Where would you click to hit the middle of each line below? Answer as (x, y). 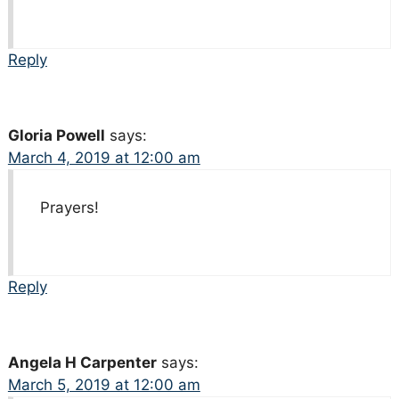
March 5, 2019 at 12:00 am (104, 384)
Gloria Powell (56, 135)
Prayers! (69, 207)
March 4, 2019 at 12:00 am (104, 157)
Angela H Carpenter (82, 362)
